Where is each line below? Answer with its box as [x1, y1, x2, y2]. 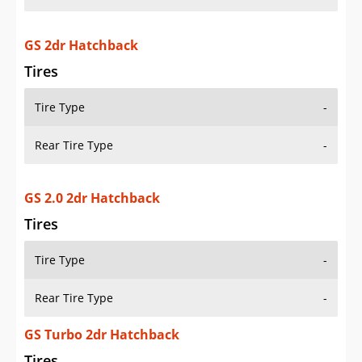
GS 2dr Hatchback [24, 36, 138, 55]
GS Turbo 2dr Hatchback [24, 326, 179, 344]
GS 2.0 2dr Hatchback [24, 189, 160, 208]
